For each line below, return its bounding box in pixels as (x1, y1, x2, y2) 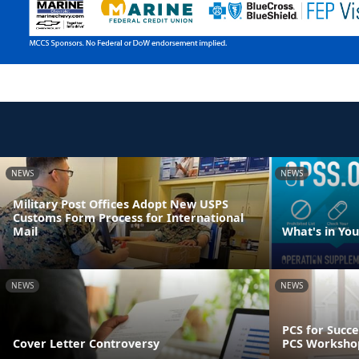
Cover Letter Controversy (13, 335, 159, 351)
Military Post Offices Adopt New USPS (13, 196, 228, 212)
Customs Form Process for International (13, 209, 244, 225)
